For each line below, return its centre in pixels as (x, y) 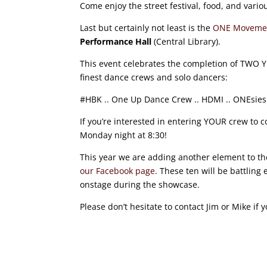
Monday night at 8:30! (124, 135)
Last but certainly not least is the (147, 28)
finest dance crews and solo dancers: (154, 77)
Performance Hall (116, 42)
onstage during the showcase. (140, 185)
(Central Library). (186, 42)
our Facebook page (118, 171)
